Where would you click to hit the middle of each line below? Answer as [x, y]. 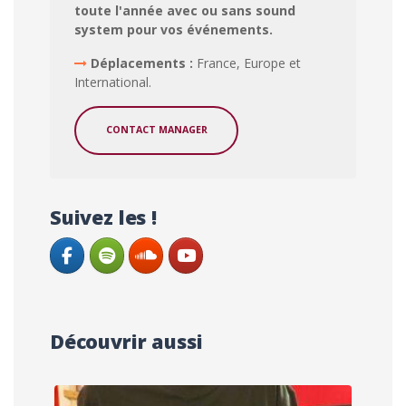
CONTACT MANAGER [156, 130]
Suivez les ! [103, 217]
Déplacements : [143, 63]
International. [112, 82]
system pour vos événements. [173, 30]
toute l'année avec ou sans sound [184, 11]
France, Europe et [248, 63]
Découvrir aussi [126, 341]
